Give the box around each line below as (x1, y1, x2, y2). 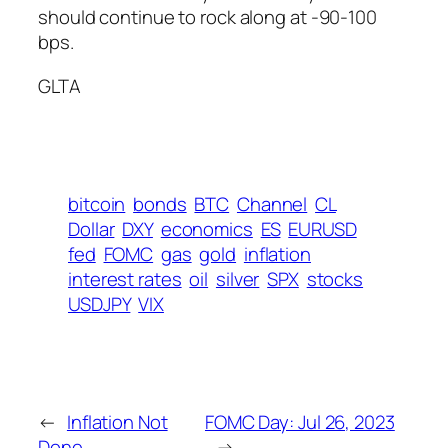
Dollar (68, 216, 115, 243)
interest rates (68, 266, 182, 293)
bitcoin (68, 191, 126, 218)
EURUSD (288, 216, 357, 243)
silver (215, 266, 260, 293)
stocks (306, 266, 364, 293)
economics (160, 216, 253, 243)
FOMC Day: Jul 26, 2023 (204, 409, 395, 436)
